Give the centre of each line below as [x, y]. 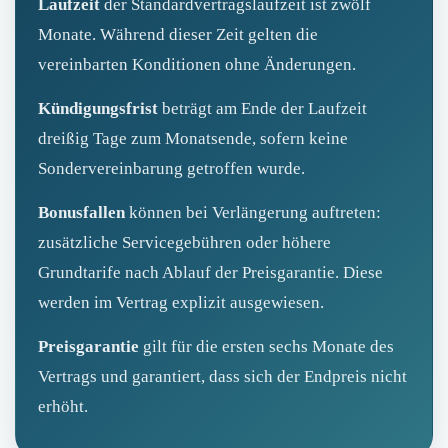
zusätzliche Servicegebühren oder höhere [184, 242]
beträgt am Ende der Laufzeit [262, 108]
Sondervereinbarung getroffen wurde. [171, 168]
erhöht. [63, 406]
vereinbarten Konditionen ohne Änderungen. [197, 64]
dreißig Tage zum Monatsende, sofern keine [193, 138]
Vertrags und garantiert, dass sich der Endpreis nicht [222, 376]
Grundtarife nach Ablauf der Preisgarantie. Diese [210, 272]
